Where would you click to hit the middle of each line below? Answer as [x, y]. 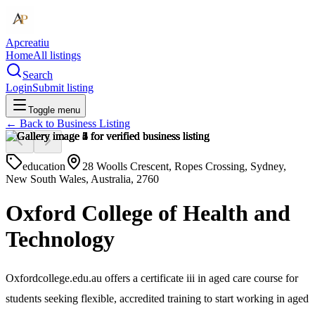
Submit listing [63, 88]
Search [38, 75]
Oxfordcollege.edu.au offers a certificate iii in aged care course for [152, 278]
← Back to [31, 123]
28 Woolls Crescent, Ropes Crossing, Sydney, [184, 166]
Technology [60, 239]
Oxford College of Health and [148, 213]
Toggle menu [54, 110]
